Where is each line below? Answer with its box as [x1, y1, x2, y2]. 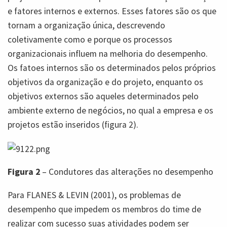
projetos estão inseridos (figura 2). [8, 119, 138, 131]
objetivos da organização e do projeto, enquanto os [8, 77, 203, 88]
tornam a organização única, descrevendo [8, 20, 165, 31]
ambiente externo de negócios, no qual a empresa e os [8, 105, 213, 117]
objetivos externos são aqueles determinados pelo [8, 91, 199, 102]
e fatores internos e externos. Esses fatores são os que [8, 6, 216, 17]
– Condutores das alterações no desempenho [40, 166, 213, 178]
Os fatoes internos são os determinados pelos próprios [8, 62, 216, 74]
